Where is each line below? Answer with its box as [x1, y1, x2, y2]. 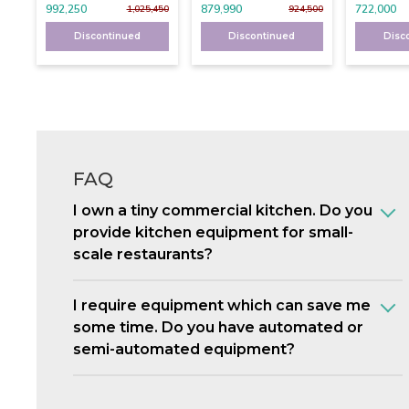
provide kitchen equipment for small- [73, 223, 353, 241]
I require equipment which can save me [73, 296, 371, 314]
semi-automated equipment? [73, 340, 295, 358]
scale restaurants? [73, 245, 213, 263]
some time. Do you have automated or [73, 318, 363, 336]
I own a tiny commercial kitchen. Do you [73, 201, 372, 219]
